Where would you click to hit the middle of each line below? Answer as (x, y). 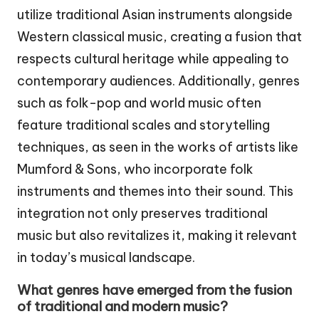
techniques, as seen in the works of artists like (158, 147)
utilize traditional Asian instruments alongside (155, 14)
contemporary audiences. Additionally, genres (158, 80)
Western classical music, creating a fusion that (159, 36)
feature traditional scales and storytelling (143, 125)
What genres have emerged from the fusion (155, 289)
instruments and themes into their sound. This (155, 191)
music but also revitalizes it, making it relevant (157, 235)
